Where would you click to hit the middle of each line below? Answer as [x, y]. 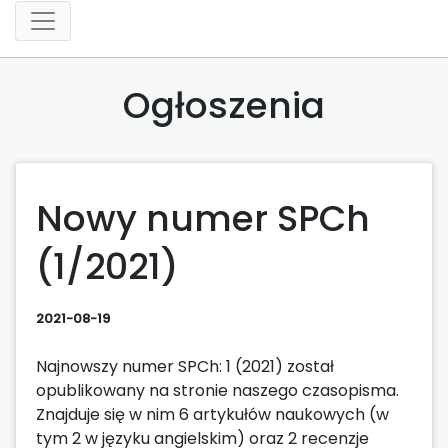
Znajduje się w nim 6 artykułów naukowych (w [212, 414]
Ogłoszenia [224, 105]
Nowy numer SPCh [203, 218]
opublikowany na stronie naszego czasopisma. [217, 390]
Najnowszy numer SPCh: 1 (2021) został [185, 366]
